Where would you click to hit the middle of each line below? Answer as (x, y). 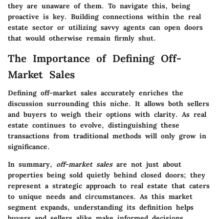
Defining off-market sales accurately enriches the (96, 93)
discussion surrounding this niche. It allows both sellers (109, 104)
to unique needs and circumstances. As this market (100, 197)
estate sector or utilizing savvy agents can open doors (105, 27)
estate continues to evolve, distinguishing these (94, 125)
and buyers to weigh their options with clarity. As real (107, 115)
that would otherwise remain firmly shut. (82, 38)
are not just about (147, 164)
